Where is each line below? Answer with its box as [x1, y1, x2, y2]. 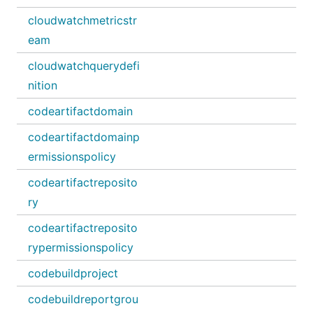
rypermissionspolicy [28, 240, 133, 254]
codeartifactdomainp [28, 130, 140, 144]
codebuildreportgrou [28, 292, 138, 306]
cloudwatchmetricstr [28, 13, 137, 27]
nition [28, 78, 57, 92]
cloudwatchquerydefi [28, 59, 140, 73]
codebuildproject [28, 266, 118, 280]
